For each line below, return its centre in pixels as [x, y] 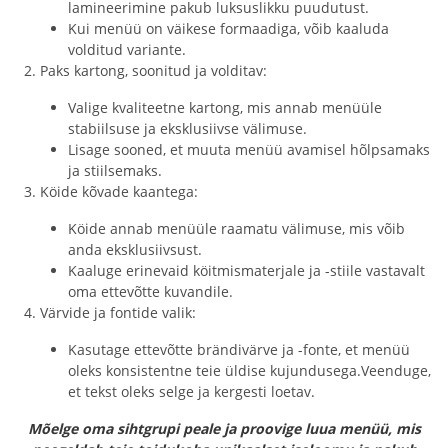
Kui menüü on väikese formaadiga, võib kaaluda [228, 28]
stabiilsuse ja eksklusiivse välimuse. [187, 128]
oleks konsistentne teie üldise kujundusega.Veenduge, [249, 370]
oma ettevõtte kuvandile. [150, 291]
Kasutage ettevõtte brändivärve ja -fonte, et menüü [239, 349]
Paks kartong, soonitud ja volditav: [153, 70]
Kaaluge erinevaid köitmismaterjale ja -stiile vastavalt [246, 270]
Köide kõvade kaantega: [119, 191]
